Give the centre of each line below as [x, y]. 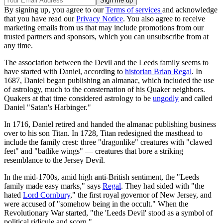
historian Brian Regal [158, 72]
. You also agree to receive [164, 19]
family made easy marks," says [53, 186]
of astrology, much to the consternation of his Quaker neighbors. [105, 90]
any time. [18, 46]
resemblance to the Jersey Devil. [55, 160]
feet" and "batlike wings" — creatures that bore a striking [94, 151]
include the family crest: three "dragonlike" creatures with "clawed [108, 142]
